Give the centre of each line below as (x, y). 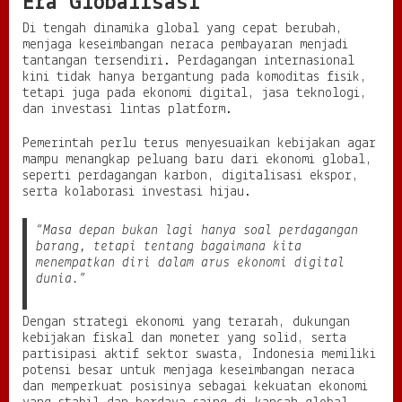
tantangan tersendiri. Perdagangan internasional (188, 61)
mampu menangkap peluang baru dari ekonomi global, (197, 160)
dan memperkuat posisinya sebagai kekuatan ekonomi (195, 387)
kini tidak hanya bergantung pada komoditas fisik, (195, 78)
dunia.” (61, 280)
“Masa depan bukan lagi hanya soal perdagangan (197, 231)
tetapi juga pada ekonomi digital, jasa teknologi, (195, 94)
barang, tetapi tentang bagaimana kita (169, 247)
